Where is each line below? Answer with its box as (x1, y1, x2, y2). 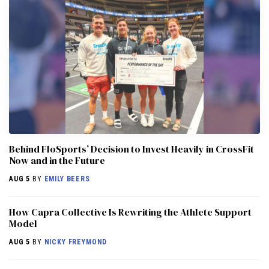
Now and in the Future (9, 153, 105, 167)
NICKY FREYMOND (44, 237, 107, 246)
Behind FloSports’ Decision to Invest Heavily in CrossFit (9, 142, 254, 156)
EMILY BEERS (44, 174, 90, 183)
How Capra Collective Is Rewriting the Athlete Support (9, 205, 252, 219)
